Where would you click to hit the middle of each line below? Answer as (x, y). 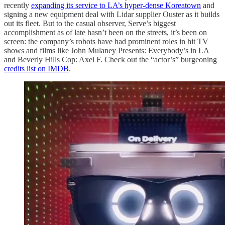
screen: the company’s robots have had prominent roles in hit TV (106, 41)
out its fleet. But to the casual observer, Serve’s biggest (90, 23)
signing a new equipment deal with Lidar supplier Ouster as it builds (112, 14)
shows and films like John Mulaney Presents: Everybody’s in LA (106, 50)
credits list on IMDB (36, 68)
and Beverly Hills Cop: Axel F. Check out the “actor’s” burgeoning (110, 59)
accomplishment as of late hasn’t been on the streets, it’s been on (105, 32)
